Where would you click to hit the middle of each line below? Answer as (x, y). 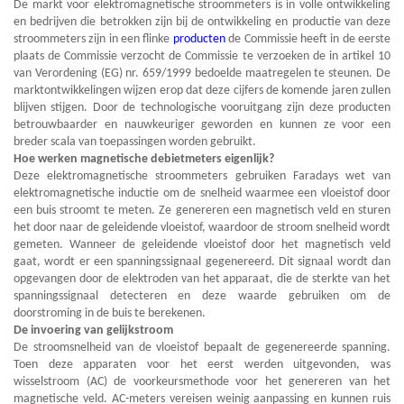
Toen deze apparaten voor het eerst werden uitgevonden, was (202, 365)
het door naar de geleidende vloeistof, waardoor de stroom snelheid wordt (202, 228)
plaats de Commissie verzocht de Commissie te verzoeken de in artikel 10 (202, 56)
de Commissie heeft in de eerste (310, 39)
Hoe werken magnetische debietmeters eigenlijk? (144, 159)
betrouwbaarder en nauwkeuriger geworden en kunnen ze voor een (202, 125)
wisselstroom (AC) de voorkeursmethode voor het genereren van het (202, 382)
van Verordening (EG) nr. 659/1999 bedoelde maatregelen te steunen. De (202, 73)
